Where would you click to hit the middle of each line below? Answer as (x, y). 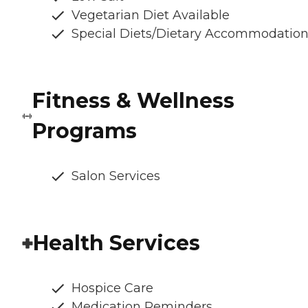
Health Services (117, 243)
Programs (85, 131)
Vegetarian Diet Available (151, 15)
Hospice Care (112, 288)
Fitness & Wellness (134, 101)
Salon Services (116, 176)
